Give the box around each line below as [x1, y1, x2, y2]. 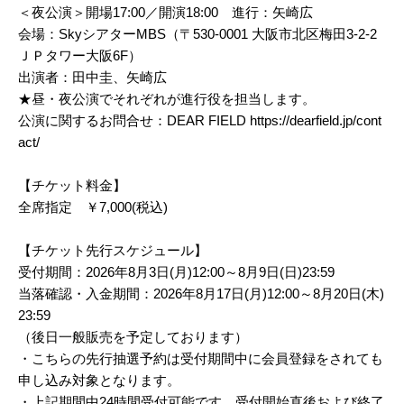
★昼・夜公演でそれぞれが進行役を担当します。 [18, 90, 316, 106]
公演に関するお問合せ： [18, 112, 167, 128]
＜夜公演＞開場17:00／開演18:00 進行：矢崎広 [18, 4, 313, 20]
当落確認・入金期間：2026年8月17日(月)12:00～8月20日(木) [18, 285, 384, 301]
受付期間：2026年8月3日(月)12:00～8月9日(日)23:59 [18, 263, 335, 280]
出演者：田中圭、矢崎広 [18, 69, 167, 85]
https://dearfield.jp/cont [250, 112, 381, 128]
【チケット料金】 [18, 177, 126, 193]
